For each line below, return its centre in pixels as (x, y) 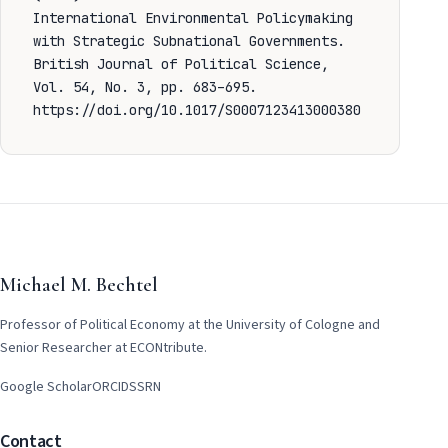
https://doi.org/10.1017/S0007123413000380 (197, 110)
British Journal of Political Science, (181, 64)
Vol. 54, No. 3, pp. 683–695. (145, 87)
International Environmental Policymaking (193, 18)
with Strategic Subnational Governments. (189, 41)
